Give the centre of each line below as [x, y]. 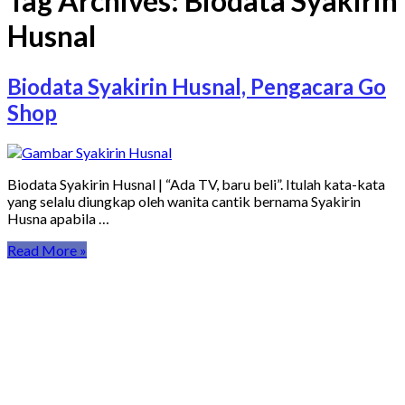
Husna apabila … [58, 218]
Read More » [47, 250]
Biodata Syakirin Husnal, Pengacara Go [197, 86]
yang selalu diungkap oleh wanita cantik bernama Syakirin [184, 201]
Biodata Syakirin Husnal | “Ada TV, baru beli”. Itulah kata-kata [196, 184]
